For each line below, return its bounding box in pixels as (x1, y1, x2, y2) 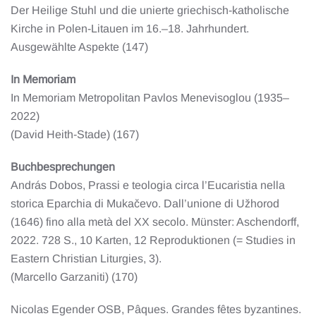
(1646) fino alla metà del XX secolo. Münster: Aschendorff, (11, 215, 299, 228)
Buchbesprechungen (11, 160, 115, 173)
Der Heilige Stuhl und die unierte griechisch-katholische (11, 4, 289, 16)
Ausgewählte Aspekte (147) (11, 40, 148, 53)
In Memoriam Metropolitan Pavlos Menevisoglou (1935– (11, 91, 289, 104)
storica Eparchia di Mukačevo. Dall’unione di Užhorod (11, 197, 279, 209)
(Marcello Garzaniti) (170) (11, 270, 138, 283)
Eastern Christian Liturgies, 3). (11, 252, 167, 265)
